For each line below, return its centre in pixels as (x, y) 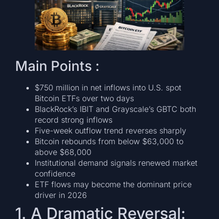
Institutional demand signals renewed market (116, 163)
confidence (55, 174)
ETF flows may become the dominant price (113, 185)
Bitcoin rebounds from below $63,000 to (109, 142)
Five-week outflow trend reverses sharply (111, 131)
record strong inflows (74, 120)
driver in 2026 (61, 195)
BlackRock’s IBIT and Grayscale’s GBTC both (116, 109)
